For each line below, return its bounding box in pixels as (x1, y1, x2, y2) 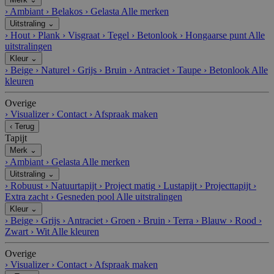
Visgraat (68, 29, 100, 40)
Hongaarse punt (185, 29, 246, 40)
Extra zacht (5, 191, 48, 202)
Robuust (10, 180, 43, 191)
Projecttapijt (205, 180, 251, 191)
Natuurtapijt (51, 180, 97, 191)
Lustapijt (163, 180, 197, 191)
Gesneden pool (56, 191, 114, 202)
